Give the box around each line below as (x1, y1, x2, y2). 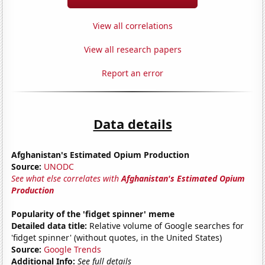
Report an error (102, 67, 163, 79)
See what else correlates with (11, 172, 122, 184)
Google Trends (44, 243, 102, 255)
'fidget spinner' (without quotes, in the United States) (11, 231, 222, 243)
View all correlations (92, 20, 173, 31)
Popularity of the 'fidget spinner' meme (11, 208, 175, 219)
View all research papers (83, 43, 182, 55)
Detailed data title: (11, 219, 88, 231)
